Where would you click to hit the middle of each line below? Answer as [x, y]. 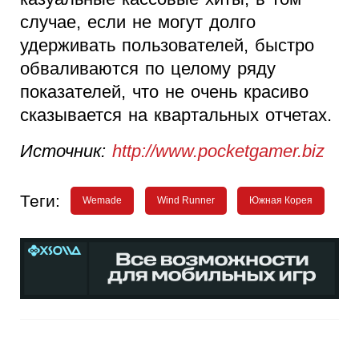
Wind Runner [186, 201]
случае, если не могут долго [138, 22]
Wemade [103, 201]
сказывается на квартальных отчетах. [179, 115]
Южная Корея [281, 201]
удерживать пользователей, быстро [167, 46]
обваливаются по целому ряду [148, 69]
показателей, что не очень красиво [164, 92]
